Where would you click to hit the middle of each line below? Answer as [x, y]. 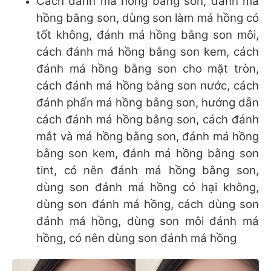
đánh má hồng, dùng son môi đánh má [148, 221]
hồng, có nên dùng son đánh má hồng [136, 238]
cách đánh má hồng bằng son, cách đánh [148, 120]
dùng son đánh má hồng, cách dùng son [148, 204]
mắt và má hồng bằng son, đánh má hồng [148, 137]
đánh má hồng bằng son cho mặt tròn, [148, 69]
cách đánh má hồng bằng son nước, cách [148, 86]
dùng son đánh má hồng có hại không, [148, 188]
